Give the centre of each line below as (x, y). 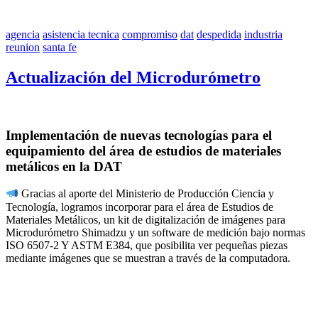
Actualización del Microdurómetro (133, 78)
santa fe (60, 48)
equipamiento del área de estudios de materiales (143, 150)
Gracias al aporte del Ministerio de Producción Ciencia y (147, 194)
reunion (23, 48)
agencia (23, 35)
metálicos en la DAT (64, 166)
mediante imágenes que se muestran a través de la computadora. (148, 258)
